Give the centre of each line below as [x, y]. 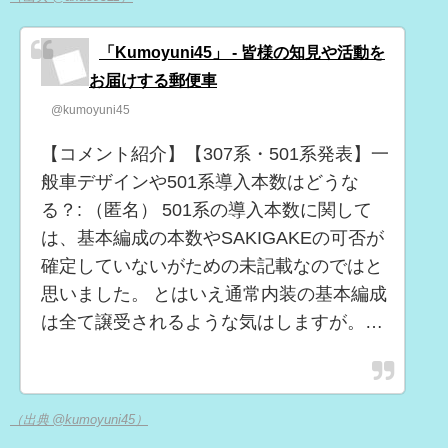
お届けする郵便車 [153, 79]
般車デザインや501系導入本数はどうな [200, 181]
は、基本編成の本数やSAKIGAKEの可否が [212, 237]
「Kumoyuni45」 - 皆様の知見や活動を [242, 51]
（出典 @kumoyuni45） [79, 420]
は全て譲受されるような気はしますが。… [212, 321]
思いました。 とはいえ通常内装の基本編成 [214, 293]
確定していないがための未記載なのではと [212, 265]
